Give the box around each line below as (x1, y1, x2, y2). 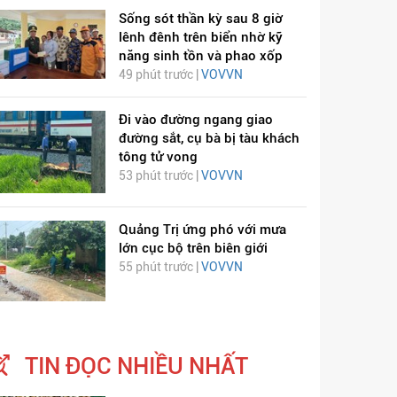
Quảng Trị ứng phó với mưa (118, 222, 286, 238)
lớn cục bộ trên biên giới (118, 240, 268, 257)
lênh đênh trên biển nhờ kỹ (118, 28, 283, 45)
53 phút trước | (118, 167, 201, 183)
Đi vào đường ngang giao (118, 111, 273, 128)
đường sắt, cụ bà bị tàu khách (118, 129, 300, 146)
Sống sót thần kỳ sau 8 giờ (118, 10, 283, 27)
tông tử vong (118, 148, 198, 165)
